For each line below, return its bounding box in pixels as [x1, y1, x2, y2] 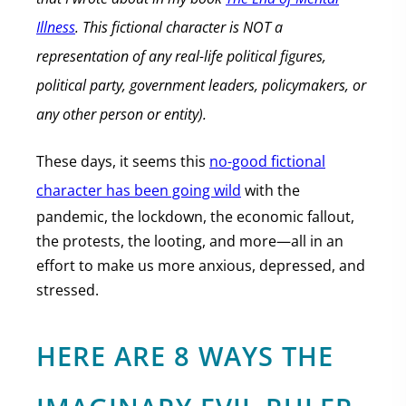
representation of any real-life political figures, [36, 46, 326, 66]
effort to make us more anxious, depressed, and [36, 256, 365, 275]
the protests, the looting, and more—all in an [36, 231, 343, 251]
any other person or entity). [36, 104, 207, 124]
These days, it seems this [36, 151, 209, 171]
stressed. [36, 280, 99, 300]
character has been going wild [36, 180, 241, 200]
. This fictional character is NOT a [75, 17, 283, 37]
